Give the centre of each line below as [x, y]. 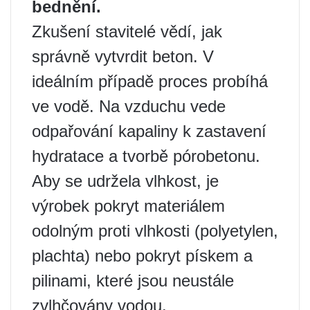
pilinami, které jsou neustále [133, 280]
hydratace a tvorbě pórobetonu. [146, 156]
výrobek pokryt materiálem [128, 206]
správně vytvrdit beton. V [123, 56]
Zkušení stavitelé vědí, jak [127, 31]
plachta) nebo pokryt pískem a [142, 255]
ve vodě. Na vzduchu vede [129, 106]
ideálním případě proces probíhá [150, 81]
